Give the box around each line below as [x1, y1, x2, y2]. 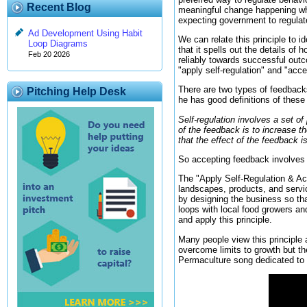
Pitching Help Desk [27, 86, 126, 97]
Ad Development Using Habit [28, 28, 143, 39]
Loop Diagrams [28, 38, 88, 49]
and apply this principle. [178, 214, 272, 225]
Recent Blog [27, 1, 91, 13]
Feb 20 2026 [28, 50, 70, 59]
